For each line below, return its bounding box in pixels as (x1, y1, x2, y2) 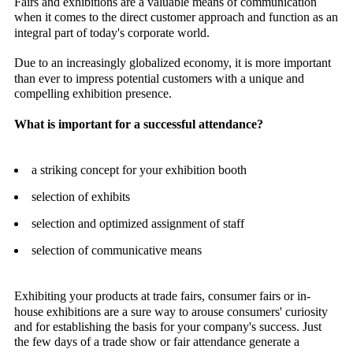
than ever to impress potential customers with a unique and (14, 71, 304, 85)
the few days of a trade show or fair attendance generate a (14, 335, 299, 349)
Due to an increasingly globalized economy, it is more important (14, 56, 331, 70)
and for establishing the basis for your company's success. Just (14, 320, 321, 334)
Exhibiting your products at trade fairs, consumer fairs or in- (14, 289, 310, 303)
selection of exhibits (32, 190, 130, 204)
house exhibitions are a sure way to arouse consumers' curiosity (14, 304, 328, 318)
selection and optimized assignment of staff (32, 216, 244, 230)
